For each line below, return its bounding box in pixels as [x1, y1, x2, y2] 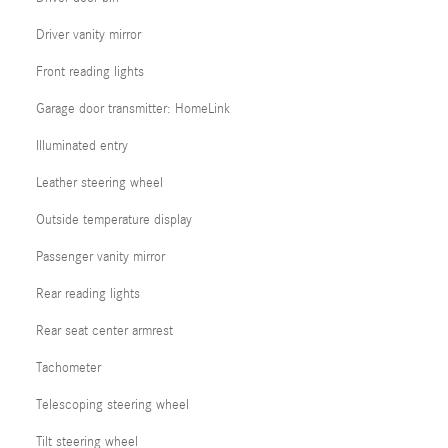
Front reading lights [36, 64, 144, 80]
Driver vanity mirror [36, 27, 141, 43]
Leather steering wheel [36, 175, 163, 191]
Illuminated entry [36, 138, 128, 154]
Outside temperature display [36, 212, 192, 228]
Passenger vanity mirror [36, 249, 165, 265]
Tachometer [36, 360, 101, 376]
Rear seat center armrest [36, 323, 173, 339]
